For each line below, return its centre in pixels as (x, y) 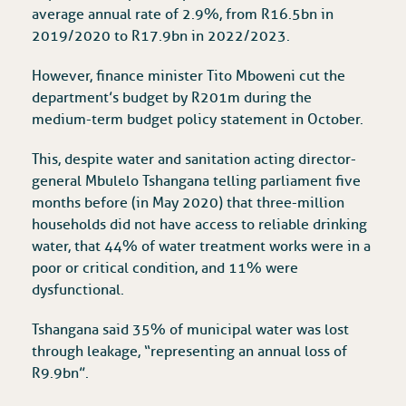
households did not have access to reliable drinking (199, 225)
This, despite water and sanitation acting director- (194, 160)
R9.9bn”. (60, 374)
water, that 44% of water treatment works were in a (201, 247)
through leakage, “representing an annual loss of (189, 352)
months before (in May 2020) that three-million (188, 203)
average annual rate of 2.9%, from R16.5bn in (183, 15)
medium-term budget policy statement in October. (198, 120)
